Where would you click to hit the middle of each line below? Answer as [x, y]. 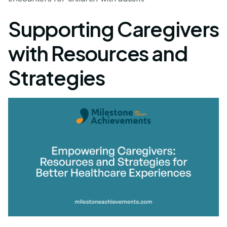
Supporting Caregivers [113, 29]
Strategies [57, 78]
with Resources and [98, 53]
